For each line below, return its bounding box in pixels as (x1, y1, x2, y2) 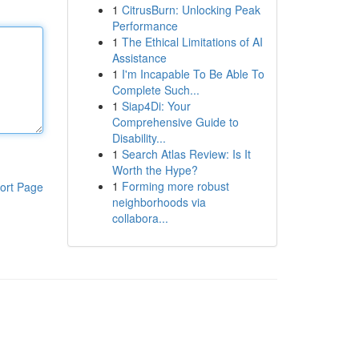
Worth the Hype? (111, 162, 198, 178)
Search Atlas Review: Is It (121, 146, 251, 162)
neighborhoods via (111, 194, 206, 210)
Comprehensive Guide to (111, 114, 239, 130)
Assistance (111, 50, 167, 66)
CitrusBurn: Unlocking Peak (121, 2, 260, 18)
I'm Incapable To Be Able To (121, 66, 264, 82)
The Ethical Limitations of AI (121, 34, 263, 50)
